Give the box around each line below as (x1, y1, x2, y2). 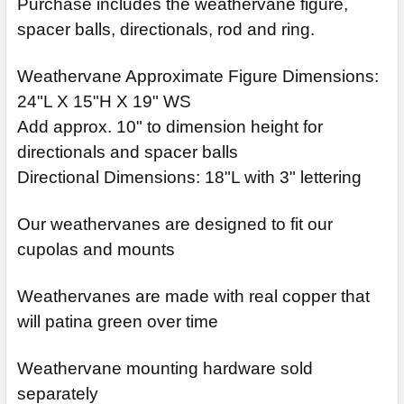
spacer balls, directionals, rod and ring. (17, 19, 315, 39)
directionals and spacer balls (17, 142, 238, 161)
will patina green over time (17, 311, 218, 331)
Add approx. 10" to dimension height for (17, 116, 323, 136)
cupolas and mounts (17, 239, 175, 259)
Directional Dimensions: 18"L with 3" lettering (17, 167, 362, 187)
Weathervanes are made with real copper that (17, 286, 370, 306)
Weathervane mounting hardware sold (17, 358, 313, 378)
